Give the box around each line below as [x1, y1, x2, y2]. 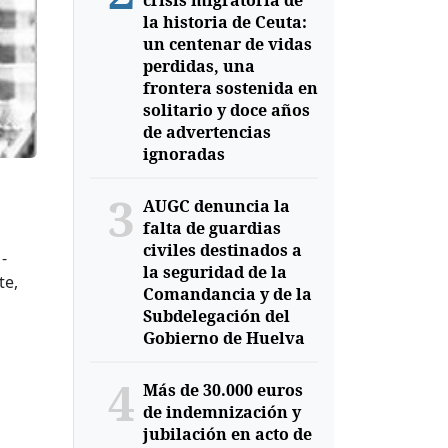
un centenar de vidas [142, 33, 312, 55]
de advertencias [142, 121, 271, 143]
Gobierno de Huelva [142, 327, 305, 349]
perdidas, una [142, 55, 255, 77]
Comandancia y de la [142, 283, 312, 305]
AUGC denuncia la [142, 195, 290, 217]
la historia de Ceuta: [142, 11, 307, 33]
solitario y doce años [142, 99, 310, 121]
